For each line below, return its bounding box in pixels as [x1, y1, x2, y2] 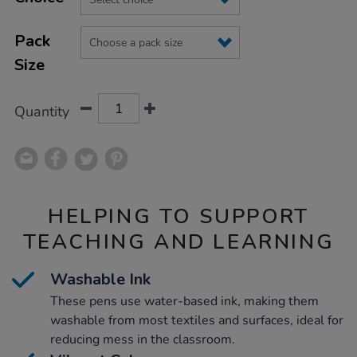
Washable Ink [50, 268, 151, 290]
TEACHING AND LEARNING [22, 227, 335, 256]
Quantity [14, 101, 69, 121]
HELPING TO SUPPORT [48, 202, 309, 230]
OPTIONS [14, 15, 63, 30]
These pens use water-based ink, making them [50, 292, 319, 310]
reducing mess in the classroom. [50, 330, 235, 348]
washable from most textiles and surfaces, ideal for [50, 311, 343, 329]
